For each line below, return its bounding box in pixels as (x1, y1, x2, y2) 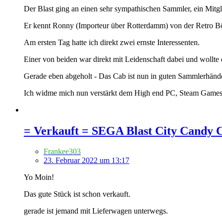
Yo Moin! (24, 173, 54, 182)
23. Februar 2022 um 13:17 (44, 156, 129, 165)
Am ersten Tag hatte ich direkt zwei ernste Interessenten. (24, 38, 200, 47)
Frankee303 (44, 147, 81, 156)
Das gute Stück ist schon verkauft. (24, 190, 130, 199)
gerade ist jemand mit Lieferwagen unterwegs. (24, 207, 168, 216)
